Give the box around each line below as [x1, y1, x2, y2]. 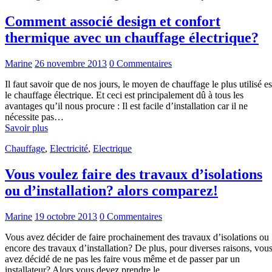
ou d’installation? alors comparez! [5, 182, 218, 199]
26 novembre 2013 [35, 58, 107, 69]
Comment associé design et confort [5, 13, 220, 30]
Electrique [93, 143, 132, 154]
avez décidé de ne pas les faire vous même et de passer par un [5, 253, 240, 264]
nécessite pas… [5, 111, 64, 122]
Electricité [50, 143, 88, 154]
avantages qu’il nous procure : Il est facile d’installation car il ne [5, 100, 248, 111]
